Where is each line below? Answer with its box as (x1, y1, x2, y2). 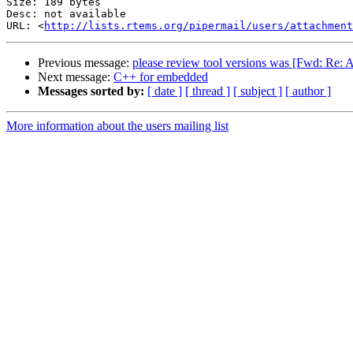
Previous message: (38, 56, 132, 70)
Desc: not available (6, 8, 126, 20)
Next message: (38, 70, 113, 84)
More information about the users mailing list (6, 119, 229, 133)
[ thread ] (185, 84, 230, 98)
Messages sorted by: (38, 84, 144, 98)
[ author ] (285, 84, 331, 98)
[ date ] (147, 84, 182, 98)
